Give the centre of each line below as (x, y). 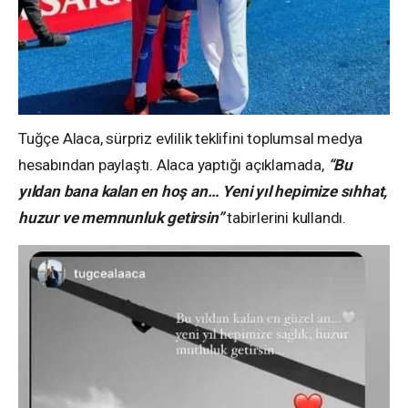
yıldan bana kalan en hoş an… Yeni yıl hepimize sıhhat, (203, 191)
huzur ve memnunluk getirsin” (121, 217)
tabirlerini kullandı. (285, 217)
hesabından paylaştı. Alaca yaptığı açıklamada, (171, 164)
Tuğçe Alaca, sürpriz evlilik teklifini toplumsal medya (191, 138)
